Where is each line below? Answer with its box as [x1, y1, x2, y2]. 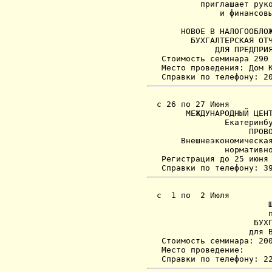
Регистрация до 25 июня [147, 154, 268, 163]
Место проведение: [147, 245, 244, 254]
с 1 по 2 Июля [147, 191, 229, 200]
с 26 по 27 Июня [147, 100, 229, 109]
